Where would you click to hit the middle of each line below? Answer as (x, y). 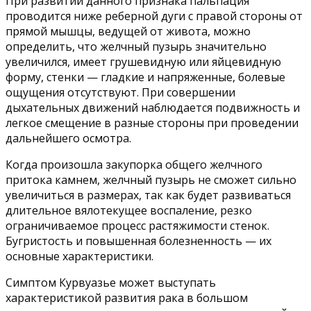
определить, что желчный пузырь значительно (136, 47)
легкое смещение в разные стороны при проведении (152, 123)
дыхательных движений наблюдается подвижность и (153, 108)
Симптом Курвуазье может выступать (111, 283)
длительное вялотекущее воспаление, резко (129, 211)
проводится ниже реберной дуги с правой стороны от (154, 16)
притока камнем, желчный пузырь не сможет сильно (151, 180)
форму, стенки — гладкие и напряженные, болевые (145, 77)
